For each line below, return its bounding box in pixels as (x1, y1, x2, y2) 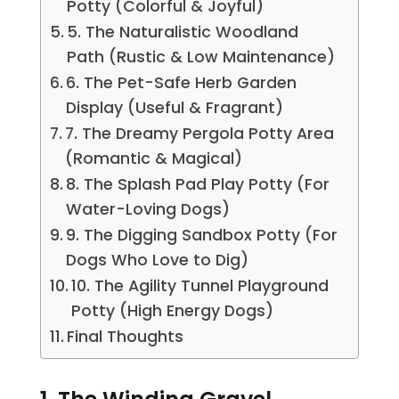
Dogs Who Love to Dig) (66, 249, 249, 272)
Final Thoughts (67, 326, 184, 348)
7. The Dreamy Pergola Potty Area (65, 123, 335, 145)
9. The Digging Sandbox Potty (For (66, 224, 338, 247)
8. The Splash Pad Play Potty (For (66, 174, 330, 196)
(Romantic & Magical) (65, 148, 243, 170)
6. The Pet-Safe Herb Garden (66, 72, 297, 94)
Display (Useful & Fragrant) (66, 97, 284, 119)
